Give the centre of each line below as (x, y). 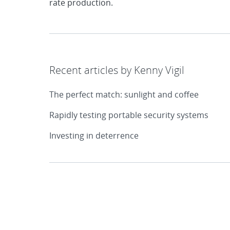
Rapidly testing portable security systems (129, 115)
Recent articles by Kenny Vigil (117, 70)
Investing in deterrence (94, 135)
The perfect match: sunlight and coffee (124, 94)
